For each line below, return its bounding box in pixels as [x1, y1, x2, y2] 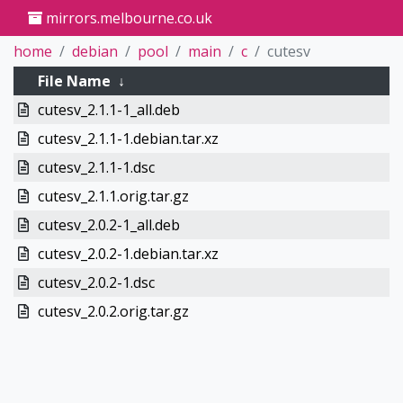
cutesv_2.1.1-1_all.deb [37, 100, 180, 120]
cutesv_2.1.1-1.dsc [37, 157, 155, 177]
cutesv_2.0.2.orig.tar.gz [37, 301, 189, 321]
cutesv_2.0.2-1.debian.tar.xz [37, 244, 219, 264]
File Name [37, 71, 111, 91]
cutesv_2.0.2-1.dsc [37, 273, 155, 292]
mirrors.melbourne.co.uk [42, 8, 212, 28]
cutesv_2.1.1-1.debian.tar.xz [37, 129, 219, 148]
